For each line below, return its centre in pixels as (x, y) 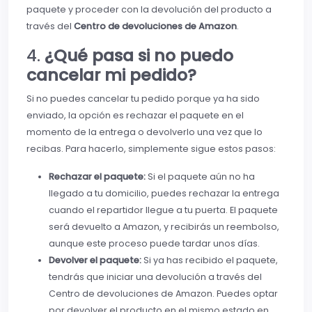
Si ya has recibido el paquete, (210, 260)
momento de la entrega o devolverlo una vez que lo (145, 132)
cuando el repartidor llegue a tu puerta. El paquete (163, 210)
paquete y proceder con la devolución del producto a (149, 10)
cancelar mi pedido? (111, 75)
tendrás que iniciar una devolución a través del (155, 277)
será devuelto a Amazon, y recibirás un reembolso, (164, 227)
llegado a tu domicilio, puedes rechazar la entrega (164, 194)
